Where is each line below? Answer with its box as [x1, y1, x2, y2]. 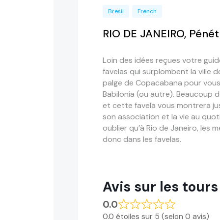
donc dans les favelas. [103, 134, 181, 144]
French [137, 7, 157, 15]
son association [103, 111, 162, 122]
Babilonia [103, 88, 135, 99]
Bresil [108, 7, 124, 15]
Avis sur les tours [103, 177, 218, 196]
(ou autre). [135, 88, 176, 99]
